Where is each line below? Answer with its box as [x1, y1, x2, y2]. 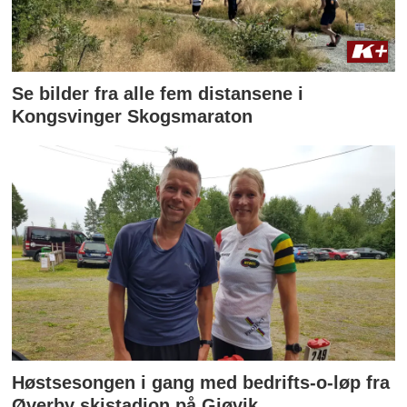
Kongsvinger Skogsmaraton [12, 105, 253, 126]
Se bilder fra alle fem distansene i [12, 83, 304, 104]
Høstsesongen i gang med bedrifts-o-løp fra [12, 372, 391, 392]
